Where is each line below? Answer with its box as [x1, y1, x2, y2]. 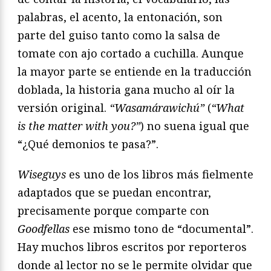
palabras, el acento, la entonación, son [18, 10, 223, 25]
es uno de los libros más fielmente [66, 167, 253, 182]
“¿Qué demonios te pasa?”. [18, 137, 158, 152]
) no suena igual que [140, 119, 249, 134]
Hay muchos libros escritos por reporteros [18, 240, 247, 255]
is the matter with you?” [18, 119, 140, 134]
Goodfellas [18, 221, 70, 237]
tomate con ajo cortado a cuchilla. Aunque [18, 46, 244, 61]
